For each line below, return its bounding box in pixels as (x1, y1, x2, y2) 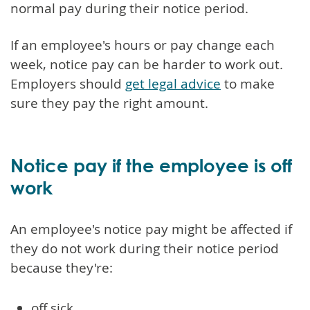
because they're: (10, 258, 113, 277)
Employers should (10, 74, 125, 93)
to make (221, 74, 275, 93)
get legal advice (125, 74, 221, 93)
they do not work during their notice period (10, 239, 279, 257)
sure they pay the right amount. (10, 93, 208, 112)
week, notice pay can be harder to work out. (10, 55, 283, 73)
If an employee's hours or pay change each (10, 35, 275, 54)
